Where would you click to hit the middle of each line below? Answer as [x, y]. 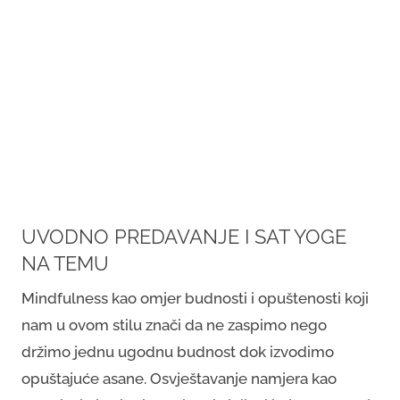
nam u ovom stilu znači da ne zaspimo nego [174, 325]
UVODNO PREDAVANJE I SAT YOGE [184, 237]
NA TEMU [65, 264]
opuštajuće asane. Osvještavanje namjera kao [179, 379]
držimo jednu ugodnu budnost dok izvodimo [178, 352]
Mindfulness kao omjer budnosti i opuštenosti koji [195, 298]
